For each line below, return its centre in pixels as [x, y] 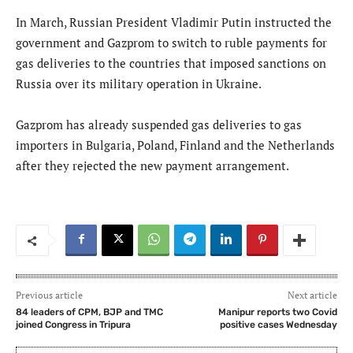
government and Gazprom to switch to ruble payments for [171, 43]
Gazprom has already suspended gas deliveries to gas [159, 125]
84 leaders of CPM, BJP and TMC [89, 312]
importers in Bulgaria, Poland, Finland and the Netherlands [175, 145]
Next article [312, 295]
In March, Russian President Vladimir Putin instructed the [174, 22]
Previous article [49, 295]
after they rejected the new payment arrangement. [152, 166]
